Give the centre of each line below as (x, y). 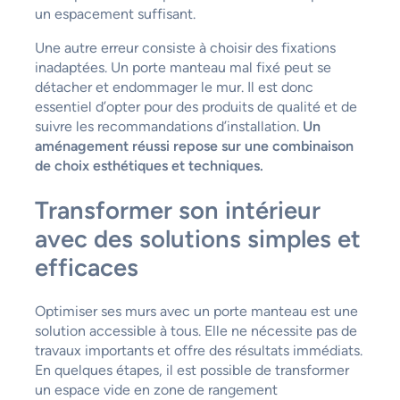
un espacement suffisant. (115, 13)
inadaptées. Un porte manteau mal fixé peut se (183, 67)
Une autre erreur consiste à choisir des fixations (185, 47)
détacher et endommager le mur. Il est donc (174, 87)
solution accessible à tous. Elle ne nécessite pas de (196, 331)
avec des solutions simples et (197, 238)
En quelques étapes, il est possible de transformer (192, 371)
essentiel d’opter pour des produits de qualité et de (196, 106)
